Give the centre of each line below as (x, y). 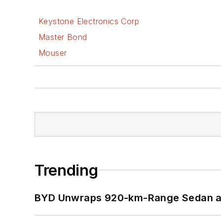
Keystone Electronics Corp (89, 21)
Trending (66, 170)
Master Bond (63, 37)
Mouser (53, 53)
